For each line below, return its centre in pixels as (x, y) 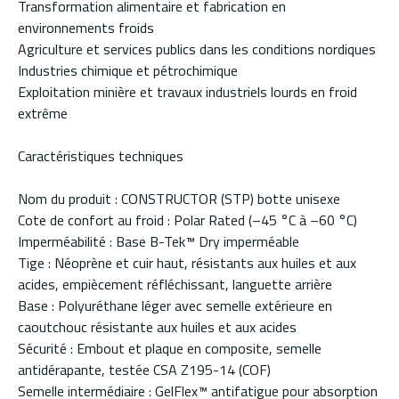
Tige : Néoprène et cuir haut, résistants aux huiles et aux (187, 263)
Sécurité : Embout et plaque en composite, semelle (170, 349)
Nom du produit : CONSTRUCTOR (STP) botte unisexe (179, 199)
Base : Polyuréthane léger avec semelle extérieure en (175, 306)
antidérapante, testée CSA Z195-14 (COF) (144, 370)
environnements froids (86, 28)
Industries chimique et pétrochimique (128, 71)
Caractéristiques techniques (101, 156)
